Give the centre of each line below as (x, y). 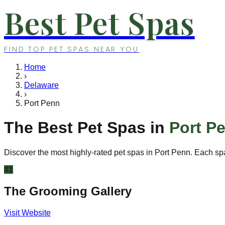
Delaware (41, 85)
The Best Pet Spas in (87, 128)
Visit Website (27, 212)
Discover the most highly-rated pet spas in (79, 152)
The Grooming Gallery (68, 191)
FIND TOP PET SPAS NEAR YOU (72, 49)
